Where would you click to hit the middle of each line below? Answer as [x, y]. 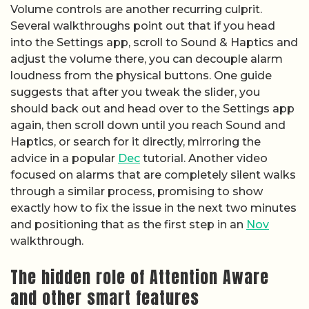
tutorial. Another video [204, 159]
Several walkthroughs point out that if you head [143, 26]
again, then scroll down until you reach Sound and [148, 126]
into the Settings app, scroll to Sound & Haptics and [154, 43]
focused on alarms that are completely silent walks [153, 175]
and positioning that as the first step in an [128, 225]
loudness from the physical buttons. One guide [141, 76]
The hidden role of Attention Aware [140, 277]
